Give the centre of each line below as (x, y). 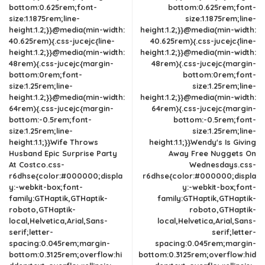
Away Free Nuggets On (212, 153)
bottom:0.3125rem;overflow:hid (197, 254)
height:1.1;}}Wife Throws (54, 142)
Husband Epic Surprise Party (63, 153)
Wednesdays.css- (223, 164)
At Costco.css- (37, 164)
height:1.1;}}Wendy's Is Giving (203, 142)
